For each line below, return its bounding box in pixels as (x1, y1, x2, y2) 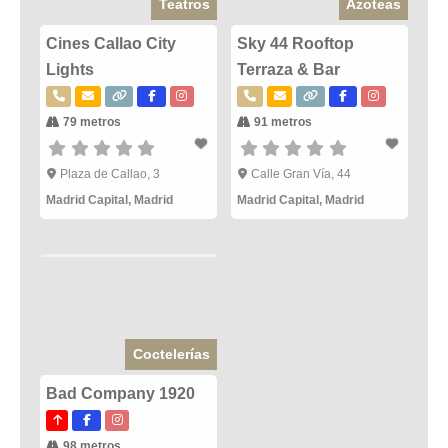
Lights (46, 61, 94, 79)
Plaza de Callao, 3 (59, 167, 160, 182)
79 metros (60, 115, 121, 130)
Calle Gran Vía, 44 (250, 167, 351, 182)
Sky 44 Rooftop (237, 35, 355, 53)
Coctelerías (132, 346, 210, 363)
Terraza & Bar (237, 61, 341, 79)
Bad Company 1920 (46, 385, 195, 403)
